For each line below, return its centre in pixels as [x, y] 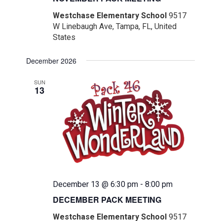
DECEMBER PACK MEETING [107, 200]
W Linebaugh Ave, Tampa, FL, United [115, 27]
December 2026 [52, 61]
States [64, 37]
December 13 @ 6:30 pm [96, 184]
